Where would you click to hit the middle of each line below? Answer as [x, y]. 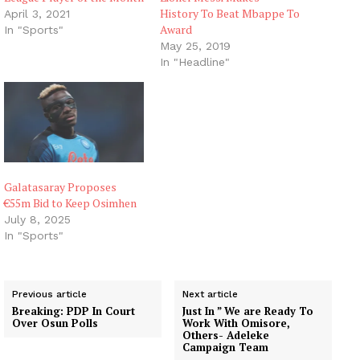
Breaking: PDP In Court [74, 311]
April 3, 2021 [37, 14]
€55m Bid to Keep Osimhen [70, 202]
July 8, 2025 [37, 219]
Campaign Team [226, 347]
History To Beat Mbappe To [230, 14]
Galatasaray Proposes [60, 186]
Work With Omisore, [237, 323]
